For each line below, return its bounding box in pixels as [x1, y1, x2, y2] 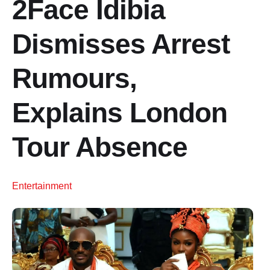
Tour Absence [12, 131, 187, 163]
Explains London [12, 97, 227, 128]
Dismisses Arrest [12, 28, 230, 60]
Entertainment [12, 181, 72, 191]
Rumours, [12, 63, 137, 94]
